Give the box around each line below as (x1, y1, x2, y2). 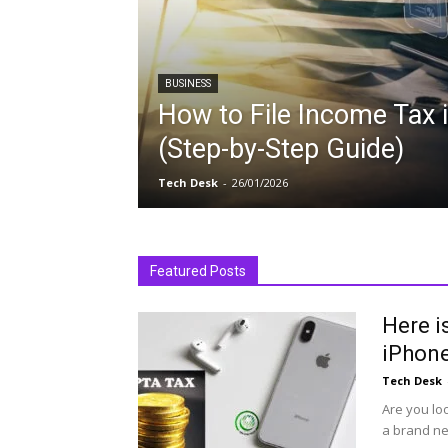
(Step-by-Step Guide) (158, 133, 404, 165)
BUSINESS (165, 78, 211, 89)
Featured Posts (150, 263, 246, 279)
